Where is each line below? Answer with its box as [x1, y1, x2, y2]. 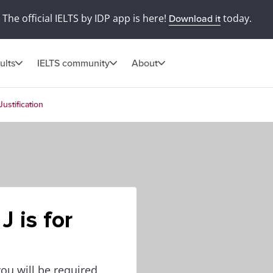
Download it [168, 13, 221, 25]
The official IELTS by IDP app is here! [2, 12, 169, 25]
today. [220, 12, 252, 25]
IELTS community [37, 57, 110, 69]
